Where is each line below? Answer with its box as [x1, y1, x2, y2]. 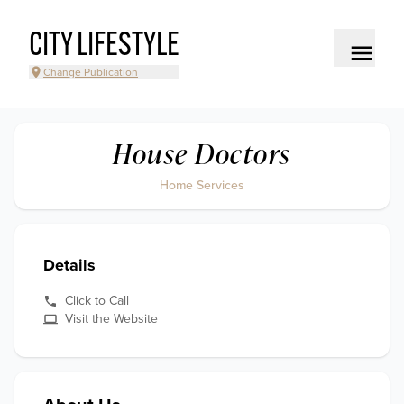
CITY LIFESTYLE [29, 31, 179, 63]
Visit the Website [65, 311, 158, 326]
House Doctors [113, 134, 291, 172]
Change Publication [43, 66, 138, 78]
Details [43, 255, 96, 275]
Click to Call [65, 293, 129, 308]
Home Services [160, 178, 244, 193]
